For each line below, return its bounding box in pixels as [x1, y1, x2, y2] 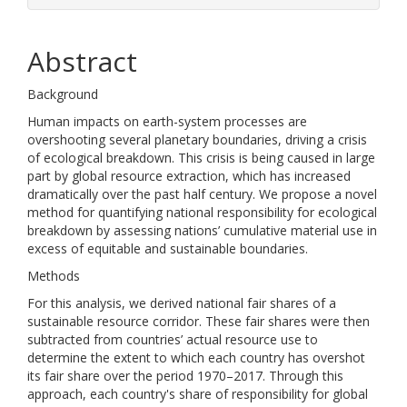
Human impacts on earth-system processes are [27, 113, 307, 130]
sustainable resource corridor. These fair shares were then [27, 313, 370, 330]
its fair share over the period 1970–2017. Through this [27, 367, 343, 384]
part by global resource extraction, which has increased [27, 167, 351, 184]
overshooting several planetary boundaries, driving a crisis [27, 131, 367, 148]
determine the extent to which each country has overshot [27, 349, 365, 366]
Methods [27, 267, 80, 284]
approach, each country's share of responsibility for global [27, 385, 368, 402]
